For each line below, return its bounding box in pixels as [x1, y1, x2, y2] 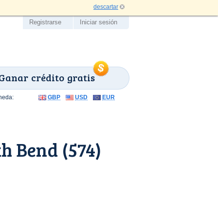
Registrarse [29, 18, 61, 26]
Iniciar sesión [80, 18, 117, 26]
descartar [93, 3, 118, 10]
